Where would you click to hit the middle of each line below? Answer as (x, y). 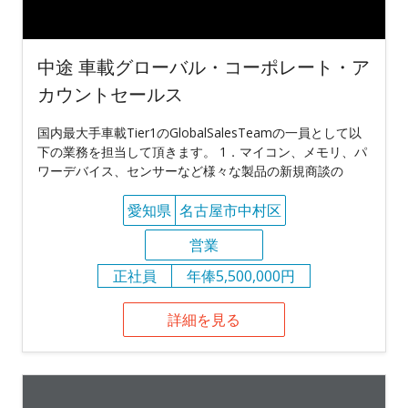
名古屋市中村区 (230, 210)
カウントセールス (110, 94)
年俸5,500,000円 (241, 275)
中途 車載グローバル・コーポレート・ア (204, 66)
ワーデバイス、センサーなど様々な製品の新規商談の (190, 170)
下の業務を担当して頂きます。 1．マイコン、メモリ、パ (202, 151)
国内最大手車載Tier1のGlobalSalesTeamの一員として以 (199, 132)
